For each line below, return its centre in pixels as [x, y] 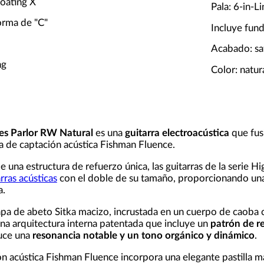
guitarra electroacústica [178, 133]
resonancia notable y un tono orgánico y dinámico [143, 235]
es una [109, 133]
